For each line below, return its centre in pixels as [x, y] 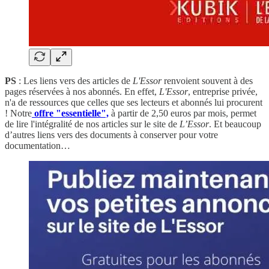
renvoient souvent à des [207, 81]
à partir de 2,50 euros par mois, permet [183, 113]
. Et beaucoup [235, 124]
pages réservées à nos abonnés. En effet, [82, 92]
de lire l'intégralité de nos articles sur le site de [92, 124]
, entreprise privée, [223, 92]
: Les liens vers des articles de [73, 81]
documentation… [38, 146]
